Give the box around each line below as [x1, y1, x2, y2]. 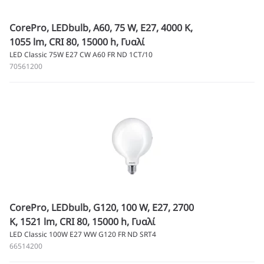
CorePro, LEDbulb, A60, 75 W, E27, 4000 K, [9, 21, 193, 34]
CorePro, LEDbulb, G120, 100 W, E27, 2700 [9, 201, 194, 214]
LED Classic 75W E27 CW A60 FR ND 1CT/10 [9, 49, 153, 60]
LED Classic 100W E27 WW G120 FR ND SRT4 [9, 229, 156, 239]
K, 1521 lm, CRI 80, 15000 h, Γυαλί [9, 215, 155, 228]
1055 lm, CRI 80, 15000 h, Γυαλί [9, 35, 144, 48]
